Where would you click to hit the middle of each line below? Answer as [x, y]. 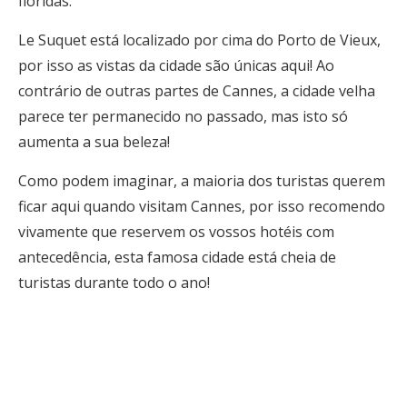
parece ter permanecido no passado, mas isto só [183, 116]
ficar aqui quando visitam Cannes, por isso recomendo [202, 206]
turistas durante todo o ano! [114, 283]
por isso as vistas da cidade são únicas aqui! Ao [176, 65]
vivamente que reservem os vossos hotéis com [176, 232]
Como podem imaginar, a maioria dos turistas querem [202, 181]
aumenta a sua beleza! [94, 142]
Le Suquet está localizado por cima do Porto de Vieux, [199, 40]
